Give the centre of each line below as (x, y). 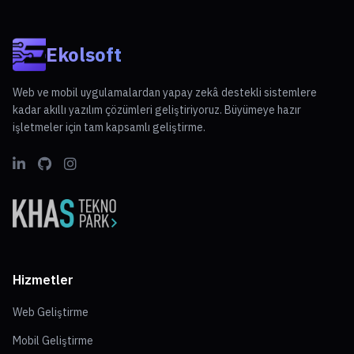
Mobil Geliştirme (53, 341)
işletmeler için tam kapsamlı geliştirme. (109, 128)
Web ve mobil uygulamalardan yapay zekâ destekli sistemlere (165, 93)
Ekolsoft (84, 55)
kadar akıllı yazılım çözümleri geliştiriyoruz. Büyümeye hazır (157, 110)
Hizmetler (43, 280)
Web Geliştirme (51, 313)
